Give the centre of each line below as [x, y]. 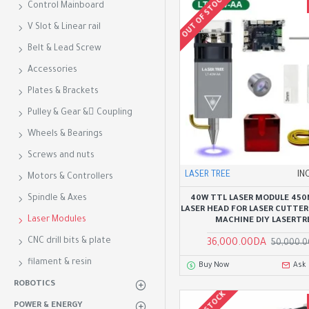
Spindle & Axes [57, 199]
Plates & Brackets [63, 92]
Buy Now [213, 265]
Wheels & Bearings [65, 134]
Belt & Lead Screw [64, 49]
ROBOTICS [34, 285]
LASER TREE [208, 175]
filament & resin [60, 263]
